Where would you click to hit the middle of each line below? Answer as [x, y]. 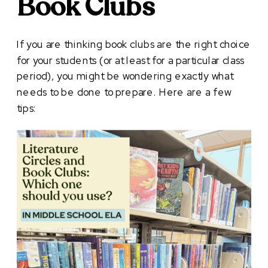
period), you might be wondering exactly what [125, 76]
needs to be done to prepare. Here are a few [124, 92]
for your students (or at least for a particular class [131, 60]
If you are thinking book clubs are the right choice [134, 44]
